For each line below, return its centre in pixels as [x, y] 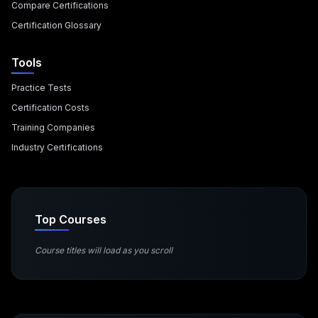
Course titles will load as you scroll [104, 250]
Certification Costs [50, 108]
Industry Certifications [57, 147]
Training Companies [53, 127]
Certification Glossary [56, 25]
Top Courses [71, 219]
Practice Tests [42, 88]
